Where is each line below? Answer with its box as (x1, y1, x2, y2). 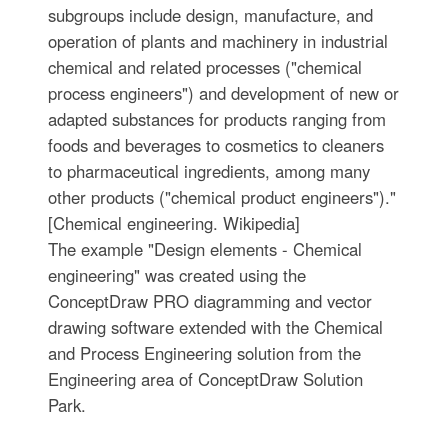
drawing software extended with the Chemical (47, 315, 383, 339)
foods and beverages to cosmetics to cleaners (47, 133, 384, 157)
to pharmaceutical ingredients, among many (47, 159, 370, 183)
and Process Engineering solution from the (47, 341, 361, 365)
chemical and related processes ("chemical (47, 55, 362, 79)
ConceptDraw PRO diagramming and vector (47, 289, 372, 313)
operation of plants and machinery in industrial (47, 29, 388, 53)
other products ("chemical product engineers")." (47, 185, 396, 209)
